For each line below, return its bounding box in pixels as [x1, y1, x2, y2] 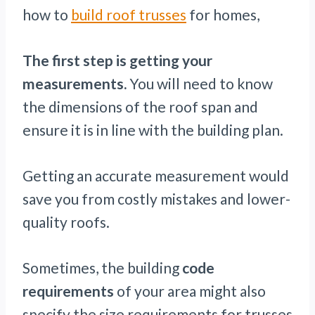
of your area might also [114, 282, 266, 300]
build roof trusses [71, 6, 186, 24]
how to [22, 6, 71, 24]
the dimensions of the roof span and [22, 98, 258, 116]
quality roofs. [22, 213, 110, 231]
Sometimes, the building [22, 259, 182, 277]
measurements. [22, 75, 129, 93]
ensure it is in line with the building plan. [22, 121, 283, 139]
